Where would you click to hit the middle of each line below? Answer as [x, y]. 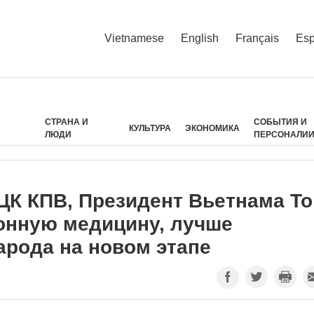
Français [257, 38]
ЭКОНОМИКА [213, 128]
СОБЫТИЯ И [281, 122]
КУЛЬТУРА [150, 128]
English [200, 38]
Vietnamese [134, 38]
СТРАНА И [67, 122]
